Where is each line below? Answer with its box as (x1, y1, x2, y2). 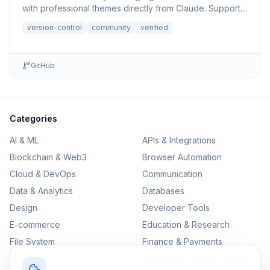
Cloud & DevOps (10, 169, 76, 179)
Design (10, 202, 37, 213)
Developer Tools (142, 202, 210, 213)
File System (10, 236, 55, 246)
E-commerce (10, 219, 60, 230)
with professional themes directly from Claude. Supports (22, 3, 245, 13)
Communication (142, 169, 202, 179)
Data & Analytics (10, 186, 73, 196)
